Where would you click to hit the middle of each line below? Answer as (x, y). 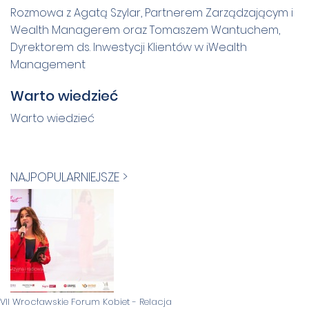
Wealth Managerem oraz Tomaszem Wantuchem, (145, 30)
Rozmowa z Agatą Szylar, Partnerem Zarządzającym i (152, 12)
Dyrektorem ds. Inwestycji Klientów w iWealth (129, 47)
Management (48, 64)
